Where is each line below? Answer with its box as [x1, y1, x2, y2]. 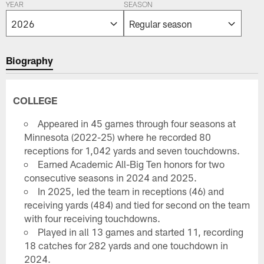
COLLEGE [13, 94, 58, 106]
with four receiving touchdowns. [24, 212, 160, 224]
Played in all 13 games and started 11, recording [38, 225, 244, 237]
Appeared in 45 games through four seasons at [38, 117, 236, 129]
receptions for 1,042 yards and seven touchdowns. [24, 144, 240, 156]
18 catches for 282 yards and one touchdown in [24, 239, 228, 251]
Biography [6, 54, 54, 66]
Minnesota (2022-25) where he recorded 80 [24, 130, 211, 143]
